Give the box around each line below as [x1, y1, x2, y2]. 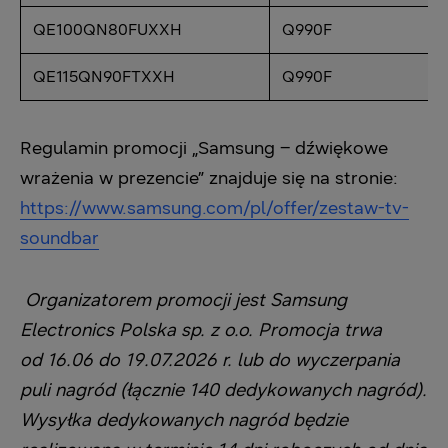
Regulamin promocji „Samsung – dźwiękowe [20, 137, 388, 159]
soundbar [20, 227, 99, 249]
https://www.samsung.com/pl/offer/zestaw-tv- [20, 197, 409, 219]
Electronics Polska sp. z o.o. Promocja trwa [20, 319, 382, 341]
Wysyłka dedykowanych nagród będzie [20, 409, 348, 431]
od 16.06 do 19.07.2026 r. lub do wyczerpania [20, 349, 400, 371]
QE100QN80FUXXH [33, 20, 182, 39]
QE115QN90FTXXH [33, 67, 175, 86]
